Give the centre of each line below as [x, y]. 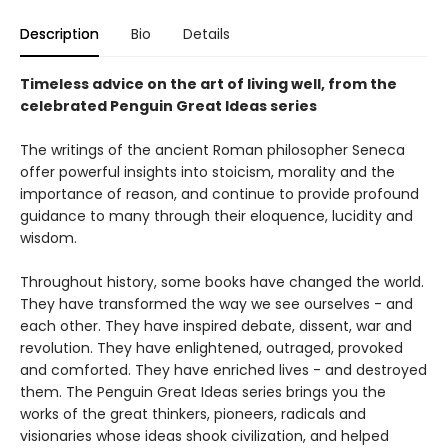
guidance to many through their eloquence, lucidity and [216, 215]
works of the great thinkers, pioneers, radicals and [193, 413]
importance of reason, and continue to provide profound [219, 193]
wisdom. [48, 237]
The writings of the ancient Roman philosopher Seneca [212, 149]
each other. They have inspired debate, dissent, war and [216, 325]
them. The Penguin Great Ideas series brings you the [203, 391]
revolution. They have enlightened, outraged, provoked [211, 347]
